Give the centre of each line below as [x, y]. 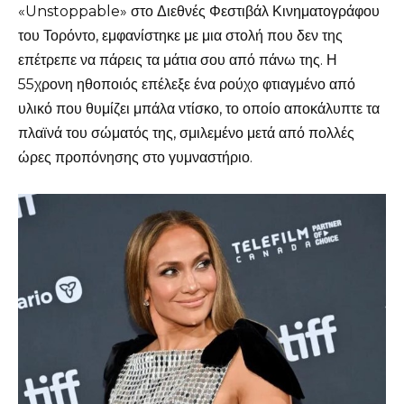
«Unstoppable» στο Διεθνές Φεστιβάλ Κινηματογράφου [199, 11]
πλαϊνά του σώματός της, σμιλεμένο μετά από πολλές [186, 133]
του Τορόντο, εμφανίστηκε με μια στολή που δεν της [180, 35]
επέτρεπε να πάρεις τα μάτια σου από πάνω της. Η [178, 60]
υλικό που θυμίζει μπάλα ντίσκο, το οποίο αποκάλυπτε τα [199, 108]
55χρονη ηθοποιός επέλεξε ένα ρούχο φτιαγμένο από [187, 84]
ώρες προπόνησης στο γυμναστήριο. [135, 157]
